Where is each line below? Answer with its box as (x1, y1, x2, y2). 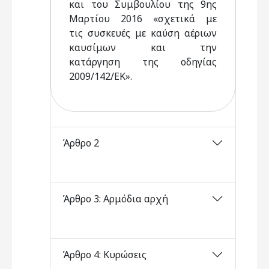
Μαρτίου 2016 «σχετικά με (69, 12, 217, 25)
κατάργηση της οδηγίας (69, 55, 217, 68)
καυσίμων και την (69, 41, 217, 54)
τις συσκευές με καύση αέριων (69, 26, 217, 40)
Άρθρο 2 (62, 136, 99, 150)
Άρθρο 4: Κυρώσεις (62, 247, 147, 261)
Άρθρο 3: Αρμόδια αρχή (62, 192, 168, 205)
